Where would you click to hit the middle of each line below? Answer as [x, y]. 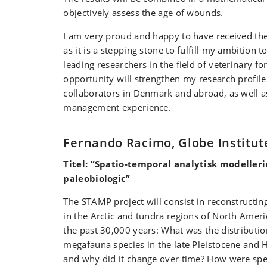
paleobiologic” [97, 178]
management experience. [117, 107]
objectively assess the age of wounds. [143, 13]
